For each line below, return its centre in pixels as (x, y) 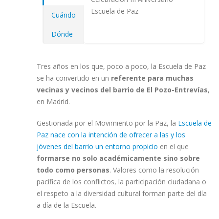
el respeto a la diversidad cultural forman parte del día (122, 193)
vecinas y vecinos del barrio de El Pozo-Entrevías (122, 90)
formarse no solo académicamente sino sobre (118, 158)
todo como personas (73, 170)
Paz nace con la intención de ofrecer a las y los (111, 135)
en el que (173, 146)
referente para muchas (151, 78)
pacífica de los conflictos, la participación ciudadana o (121, 182)
